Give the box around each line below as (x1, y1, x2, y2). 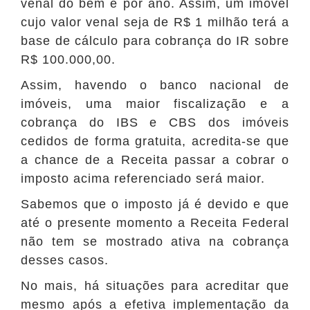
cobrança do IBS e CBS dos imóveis (21, 116, 289, 130)
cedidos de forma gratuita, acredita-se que (21, 134, 289, 149)
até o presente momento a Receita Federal (21, 216, 289, 230)
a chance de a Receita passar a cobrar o (21, 153, 289, 167)
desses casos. (21, 253, 109, 268)
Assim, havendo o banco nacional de (21, 78, 289, 93)
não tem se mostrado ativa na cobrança (21, 235, 289, 249)
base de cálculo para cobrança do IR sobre (21, 34, 289, 48)
